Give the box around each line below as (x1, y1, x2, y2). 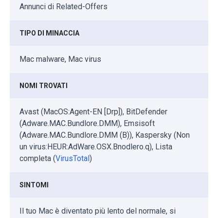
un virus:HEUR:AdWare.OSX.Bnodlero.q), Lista (19, 142, 172, 151)
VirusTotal (55, 153, 90, 163)
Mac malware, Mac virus (19, 54, 101, 64)
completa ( (19, 153, 55, 163)
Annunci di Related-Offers (19, 1, 108, 11)
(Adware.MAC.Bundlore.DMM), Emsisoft (19, 118, 155, 128)
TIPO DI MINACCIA (19, 29, 79, 37)
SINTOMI (19, 181, 49, 189)
